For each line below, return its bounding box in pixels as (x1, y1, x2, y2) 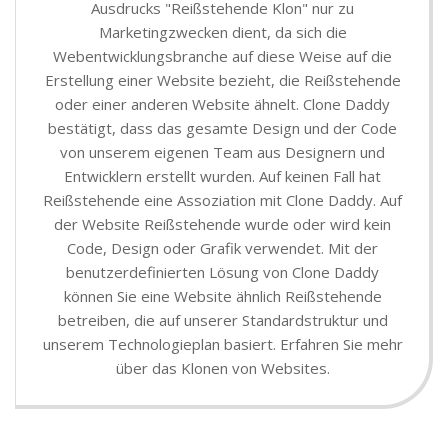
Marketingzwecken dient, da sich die (98, 21, 347, 42)
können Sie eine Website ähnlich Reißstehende (63, 285, 382, 306)
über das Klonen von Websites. (115, 357, 330, 378)
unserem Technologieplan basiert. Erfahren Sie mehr (42, 333, 403, 354)
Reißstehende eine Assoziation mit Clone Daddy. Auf (43, 189, 402, 210)
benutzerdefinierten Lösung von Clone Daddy (66, 261, 379, 282)
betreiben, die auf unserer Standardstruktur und (57, 309, 388, 330)
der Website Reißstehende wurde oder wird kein (54, 213, 391, 234)
